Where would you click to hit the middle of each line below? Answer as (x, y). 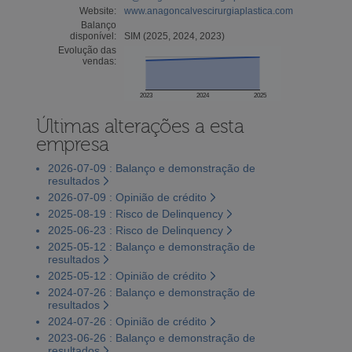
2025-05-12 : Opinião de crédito (127, 275)
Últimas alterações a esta (140, 126)
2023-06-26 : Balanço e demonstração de (151, 337)
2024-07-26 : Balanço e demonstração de (151, 292)
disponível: (93, 36)
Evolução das (87, 50)
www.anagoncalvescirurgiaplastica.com (208, 11)
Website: (97, 11)
